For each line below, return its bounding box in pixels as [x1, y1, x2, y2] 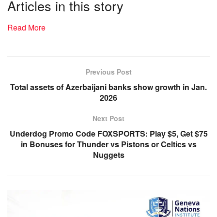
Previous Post [85, 67, 132, 77]
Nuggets [93, 149, 124, 161]
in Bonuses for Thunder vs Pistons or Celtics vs [20, 139, 197, 150]
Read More [7, 22, 46, 33]
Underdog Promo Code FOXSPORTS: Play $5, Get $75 [9, 128, 208, 139]
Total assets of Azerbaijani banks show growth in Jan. [10, 81, 207, 93]
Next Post [93, 113, 124, 124]
